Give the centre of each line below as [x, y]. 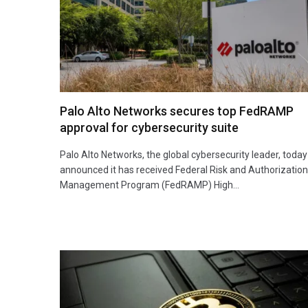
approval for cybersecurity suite [149, 127]
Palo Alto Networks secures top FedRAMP [177, 111]
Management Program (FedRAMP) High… [150, 185]
